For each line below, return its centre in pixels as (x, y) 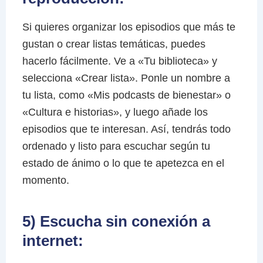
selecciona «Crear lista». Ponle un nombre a (126, 78)
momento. (45, 180)
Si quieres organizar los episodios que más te (129, 27)
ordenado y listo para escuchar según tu (116, 146)
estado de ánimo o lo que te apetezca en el (123, 163)
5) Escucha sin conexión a (116, 221)
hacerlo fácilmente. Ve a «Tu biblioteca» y (119, 61)
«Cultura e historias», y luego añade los (115, 112)
